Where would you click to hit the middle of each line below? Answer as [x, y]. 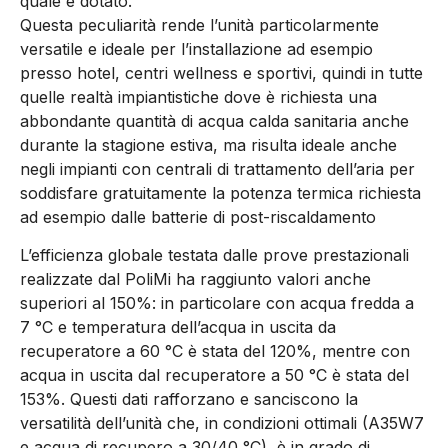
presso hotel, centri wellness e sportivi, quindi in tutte [221, 72]
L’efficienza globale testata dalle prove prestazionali [214, 255]
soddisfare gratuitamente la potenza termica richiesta [220, 192]
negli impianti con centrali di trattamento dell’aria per [217, 168]
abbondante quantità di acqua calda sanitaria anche [214, 120]
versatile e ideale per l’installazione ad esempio [196, 48]
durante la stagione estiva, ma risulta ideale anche [208, 144]
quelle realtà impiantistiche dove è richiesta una [198, 96]
